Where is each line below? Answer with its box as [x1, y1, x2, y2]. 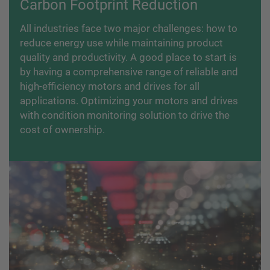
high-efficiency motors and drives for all [20, 80, 199, 92]
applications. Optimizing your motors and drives [20, 94, 238, 107]
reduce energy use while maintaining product [20, 36, 223, 49]
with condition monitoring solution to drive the [20, 108, 230, 121]
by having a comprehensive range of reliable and [20, 65, 238, 78]
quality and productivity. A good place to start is [20, 51, 237, 63]
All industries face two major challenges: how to [20, 22, 237, 34]
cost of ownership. [20, 123, 105, 136]
